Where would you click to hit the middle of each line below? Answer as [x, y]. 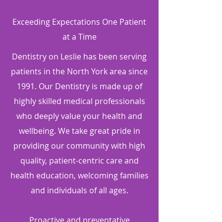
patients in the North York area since [79, 71]
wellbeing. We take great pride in [79, 131]
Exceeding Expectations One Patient [79, 22]
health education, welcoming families [79, 175]
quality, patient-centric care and [79, 161]
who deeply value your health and [79, 116]
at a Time [79, 37]
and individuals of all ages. [79, 190]
